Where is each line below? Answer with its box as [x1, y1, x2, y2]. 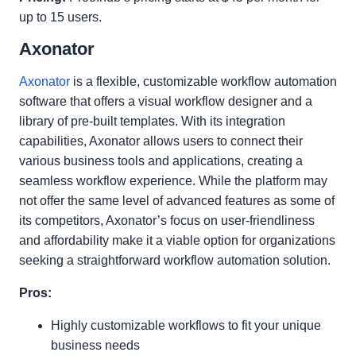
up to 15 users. [19, 10, 102, 24]
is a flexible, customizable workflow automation [70, 75, 337, 88]
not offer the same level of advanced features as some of [19, 194, 335, 207]
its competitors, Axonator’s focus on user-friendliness [19, 214, 315, 227]
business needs [51, 339, 140, 352]
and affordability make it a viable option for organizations [19, 234, 335, 247]
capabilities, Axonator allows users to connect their [19, 134, 303, 148]
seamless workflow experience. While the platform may [19, 174, 327, 188]
